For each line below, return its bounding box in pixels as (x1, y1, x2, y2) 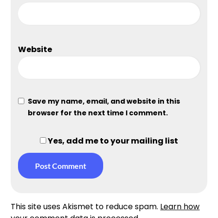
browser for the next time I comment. (28, 108, 168, 118)
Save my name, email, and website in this (28, 96, 181, 106)
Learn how (160, 200, 200, 212)
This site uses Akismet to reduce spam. (11, 200, 161, 212)
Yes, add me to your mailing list (46, 135, 178, 146)
